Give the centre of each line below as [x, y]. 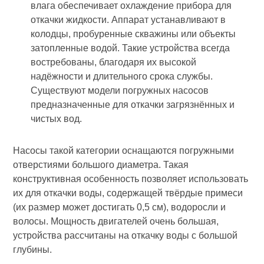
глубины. [33, 250]
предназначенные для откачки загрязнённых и [133, 105]
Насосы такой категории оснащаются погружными [124, 151]
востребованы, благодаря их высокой [114, 62]
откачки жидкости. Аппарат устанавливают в [128, 20]
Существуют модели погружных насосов [120, 91]
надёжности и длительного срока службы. [122, 77]
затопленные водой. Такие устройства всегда [131, 48]
